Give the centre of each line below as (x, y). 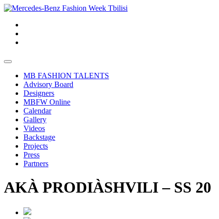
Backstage (39, 137)
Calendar (37, 111)
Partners (36, 164)
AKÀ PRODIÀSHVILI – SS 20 (108, 187)
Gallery (35, 120)
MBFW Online (47, 102)
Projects (36, 146)
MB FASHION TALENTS (66, 76)
